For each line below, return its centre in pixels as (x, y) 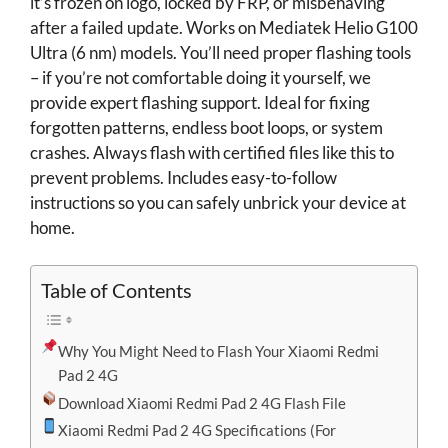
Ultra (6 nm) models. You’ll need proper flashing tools (220, 52)
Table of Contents (116, 290)
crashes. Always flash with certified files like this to (212, 152)
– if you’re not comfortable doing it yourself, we (200, 77)
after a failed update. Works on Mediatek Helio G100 (224, 27)
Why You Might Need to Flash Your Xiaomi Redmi (219, 350)
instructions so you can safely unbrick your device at (218, 202)
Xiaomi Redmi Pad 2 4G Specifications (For (197, 430)
